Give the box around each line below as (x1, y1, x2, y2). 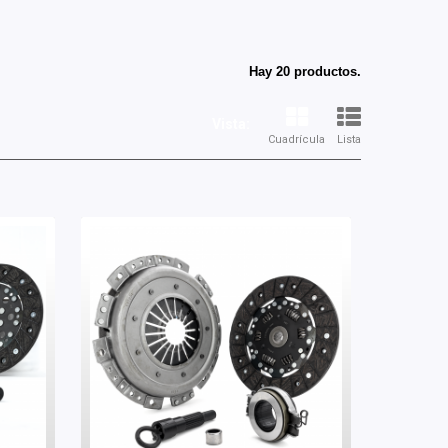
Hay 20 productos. (249, 64, 361, 79)
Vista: (212, 116, 250, 132)
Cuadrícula (268, 133, 325, 146)
